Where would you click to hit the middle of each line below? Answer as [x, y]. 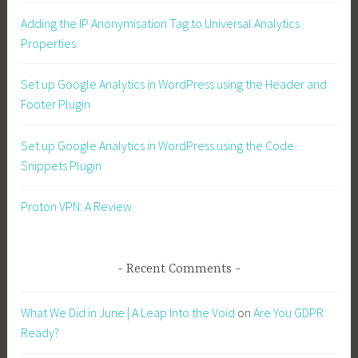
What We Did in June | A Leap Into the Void [128, 312]
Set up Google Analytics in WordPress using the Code [158, 145]
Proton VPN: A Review [77, 207]
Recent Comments [179, 269]
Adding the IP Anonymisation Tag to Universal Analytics [161, 23]
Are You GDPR [289, 312]
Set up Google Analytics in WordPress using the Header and [174, 84]
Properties [49, 43]
